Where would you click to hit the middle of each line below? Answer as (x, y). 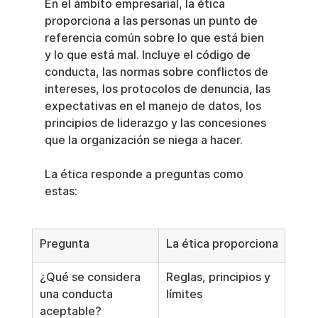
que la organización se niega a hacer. (143, 141)
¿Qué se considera (91, 278)
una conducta (77, 295)
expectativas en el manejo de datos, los (154, 106)
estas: (61, 192)
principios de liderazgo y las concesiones (157, 124)
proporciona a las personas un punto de (152, 21)
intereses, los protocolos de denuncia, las (159, 89)
